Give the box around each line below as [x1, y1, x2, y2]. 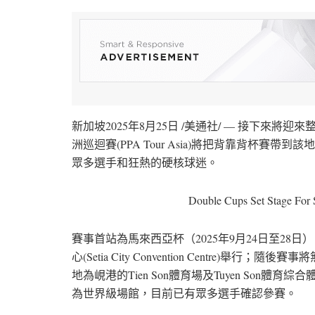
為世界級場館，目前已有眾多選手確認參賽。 [72, 285, 297, 300]
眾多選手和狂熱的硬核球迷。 [72, 154, 218, 169]
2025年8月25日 [105, 117, 179, 133]
